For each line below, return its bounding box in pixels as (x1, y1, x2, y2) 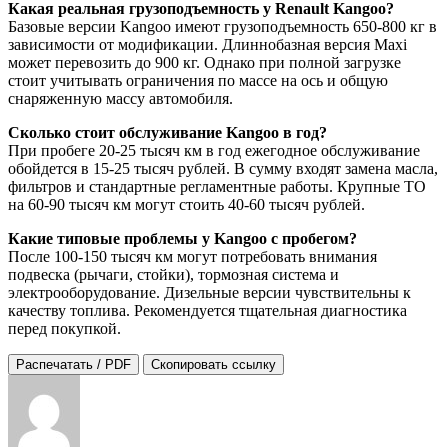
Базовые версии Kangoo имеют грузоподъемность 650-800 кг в (8, 18, 437, 36)
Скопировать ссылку (151, 357, 276, 373)
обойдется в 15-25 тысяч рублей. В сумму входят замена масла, (8, 160, 438, 178)
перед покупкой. (8, 320, 121, 338)
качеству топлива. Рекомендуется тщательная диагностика (8, 302, 407, 320)
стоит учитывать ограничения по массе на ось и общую (8, 72, 388, 90)
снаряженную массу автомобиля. (8, 90, 233, 108)
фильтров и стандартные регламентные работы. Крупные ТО (8, 178, 426, 196)
